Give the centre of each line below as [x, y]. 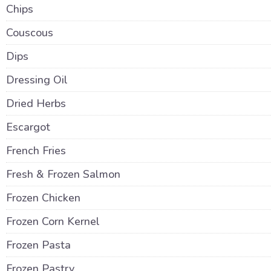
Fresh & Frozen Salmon [63, 174]
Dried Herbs [36, 103]
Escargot [28, 127]
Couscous [30, 33]
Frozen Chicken [43, 198]
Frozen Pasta [38, 245]
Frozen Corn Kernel [53, 221]
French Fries [36, 151]
